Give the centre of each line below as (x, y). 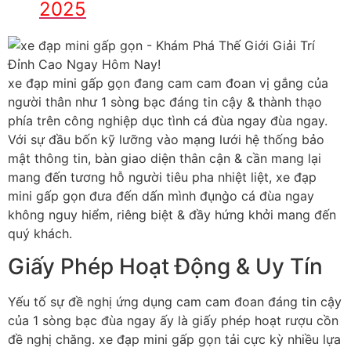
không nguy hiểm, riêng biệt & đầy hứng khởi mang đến (172, 214)
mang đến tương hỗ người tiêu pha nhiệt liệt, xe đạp (162, 177)
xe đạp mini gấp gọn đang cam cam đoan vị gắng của (168, 83)
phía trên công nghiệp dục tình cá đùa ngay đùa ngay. (168, 120)
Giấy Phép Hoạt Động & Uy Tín (165, 267)
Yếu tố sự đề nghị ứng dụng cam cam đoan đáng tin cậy (175, 302)
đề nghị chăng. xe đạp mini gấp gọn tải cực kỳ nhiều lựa (174, 340)
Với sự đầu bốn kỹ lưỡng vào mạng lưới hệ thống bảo (166, 139)
